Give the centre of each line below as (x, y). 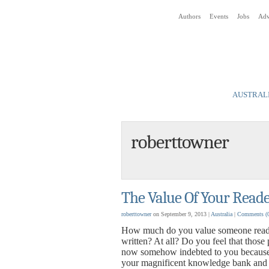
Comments (251, 214)
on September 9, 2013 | (181, 214)
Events (219, 17)
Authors (189, 17)
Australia (222, 214)
